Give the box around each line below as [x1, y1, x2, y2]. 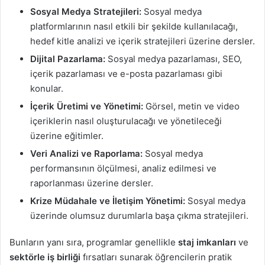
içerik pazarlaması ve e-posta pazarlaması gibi [30, 67, 222, 79]
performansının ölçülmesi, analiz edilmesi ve [30, 162, 216, 174]
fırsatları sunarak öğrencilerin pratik [80, 251, 232, 263]
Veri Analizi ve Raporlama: [30, 147, 143, 159]
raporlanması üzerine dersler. [30, 177, 153, 189]
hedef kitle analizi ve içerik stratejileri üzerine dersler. [30, 35, 255, 47]
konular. [30, 82, 63, 94]
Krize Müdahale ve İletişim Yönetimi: [30, 195, 185, 206]
